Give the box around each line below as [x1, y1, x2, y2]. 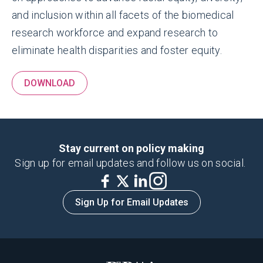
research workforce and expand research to [12, 26, 218, 39]
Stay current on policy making [59, 142, 204, 155]
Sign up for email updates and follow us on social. [15, 157, 248, 170]
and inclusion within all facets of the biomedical [12, 9, 234, 22]
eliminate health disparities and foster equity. [12, 44, 222, 57]
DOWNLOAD [24, 77, 75, 89]
